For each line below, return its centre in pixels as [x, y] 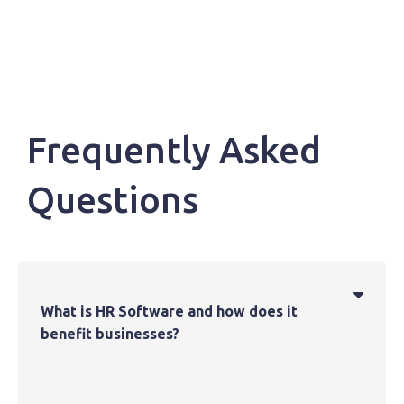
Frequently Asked [174, 151]
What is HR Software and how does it [169, 312]
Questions [113, 200]
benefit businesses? [110, 334]
